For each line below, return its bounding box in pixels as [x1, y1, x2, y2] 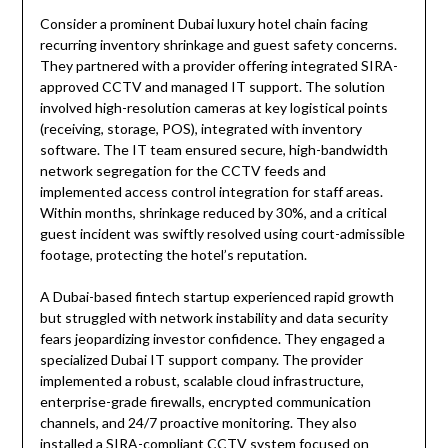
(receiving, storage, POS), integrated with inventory [39, 120, 362, 138]
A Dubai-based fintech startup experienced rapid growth [39, 288, 394, 306]
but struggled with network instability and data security [39, 309, 388, 327]
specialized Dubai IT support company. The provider [39, 351, 363, 369]
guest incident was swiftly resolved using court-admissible [39, 225, 405, 243]
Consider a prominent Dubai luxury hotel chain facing [39, 15, 368, 33]
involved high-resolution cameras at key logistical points [39, 99, 388, 117]
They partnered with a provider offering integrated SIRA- [39, 57, 398, 75]
